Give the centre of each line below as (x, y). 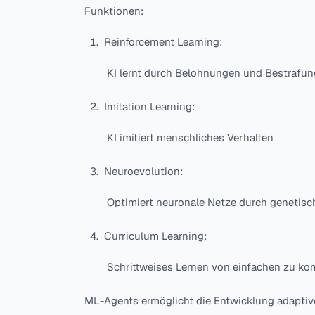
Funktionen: (114, 11)
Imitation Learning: (149, 107)
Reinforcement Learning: (163, 42)
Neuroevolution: (143, 172)
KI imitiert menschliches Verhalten (190, 138)
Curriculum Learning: (155, 236)
